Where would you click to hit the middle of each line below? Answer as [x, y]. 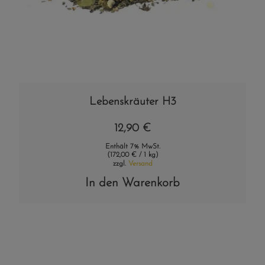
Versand [140, 164]
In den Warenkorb [132, 183]
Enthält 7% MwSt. [132, 146]
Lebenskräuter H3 [132, 102]
